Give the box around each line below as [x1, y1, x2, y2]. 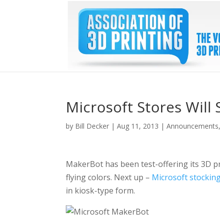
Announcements [166, 121, 219, 131]
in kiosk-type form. [66, 185, 136, 196]
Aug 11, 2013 [117, 121, 159, 131]
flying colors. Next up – [66, 172, 152, 183]
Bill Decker [75, 121, 110, 131]
